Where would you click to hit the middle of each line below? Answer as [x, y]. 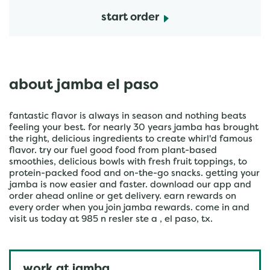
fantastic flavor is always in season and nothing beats [128, 116]
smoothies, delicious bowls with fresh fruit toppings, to [128, 162]
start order [130, 18]
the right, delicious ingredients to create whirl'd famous [131, 139]
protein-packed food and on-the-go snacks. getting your [134, 174]
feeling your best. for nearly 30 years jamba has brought [134, 128]
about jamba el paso [84, 86]
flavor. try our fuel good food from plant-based [113, 151]
